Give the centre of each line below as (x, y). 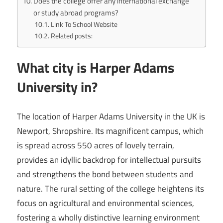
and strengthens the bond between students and (105, 174)
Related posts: (71, 36)
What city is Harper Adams (96, 68)
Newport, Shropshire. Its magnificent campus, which (110, 131)
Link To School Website (84, 24)
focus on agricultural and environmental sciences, (106, 203)
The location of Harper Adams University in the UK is (111, 116)
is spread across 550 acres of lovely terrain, (96, 145)
